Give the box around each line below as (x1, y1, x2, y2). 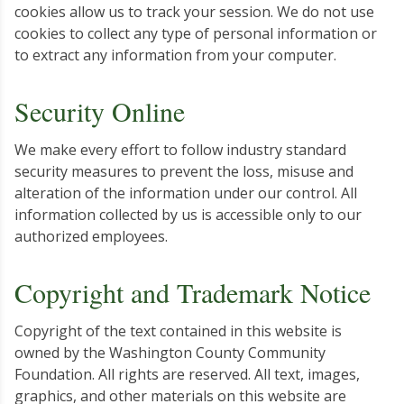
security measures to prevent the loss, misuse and (14, 161, 353, 181)
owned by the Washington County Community (14, 343, 326, 363)
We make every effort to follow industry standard (14, 140, 346, 160)
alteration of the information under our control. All (14, 183, 357, 203)
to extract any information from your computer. (14, 45, 336, 65)
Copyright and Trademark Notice (14, 274, 371, 310)
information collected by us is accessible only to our (14, 205, 362, 225)
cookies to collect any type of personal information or (14, 23, 377, 43)
